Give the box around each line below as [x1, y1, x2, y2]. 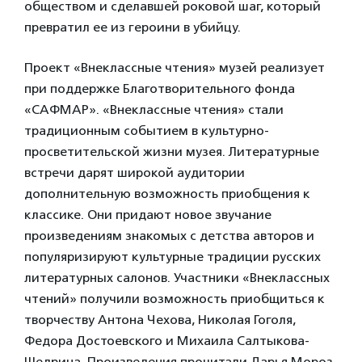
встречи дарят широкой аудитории [24, 165, 245, 180]
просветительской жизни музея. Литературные [24, 144, 319, 159]
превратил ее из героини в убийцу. [24, 19, 241, 35]
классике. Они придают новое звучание [24, 207, 271, 222]
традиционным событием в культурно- [24, 123, 269, 138]
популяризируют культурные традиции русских [24, 249, 321, 264]
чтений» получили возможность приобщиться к [24, 291, 325, 306]
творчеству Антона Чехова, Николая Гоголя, [24, 312, 296, 327]
